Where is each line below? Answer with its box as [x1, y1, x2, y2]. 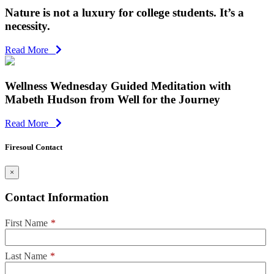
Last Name [5, 251, 47, 262]
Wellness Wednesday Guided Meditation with [5, 79, 231, 92]
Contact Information [5, 190, 109, 204]
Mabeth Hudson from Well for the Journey [5, 92, 220, 106]
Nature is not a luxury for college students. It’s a [5, 6, 244, 20]
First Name [5, 218, 48, 229]
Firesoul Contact [5, 142, 62, 152]
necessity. [5, 20, 50, 33]
